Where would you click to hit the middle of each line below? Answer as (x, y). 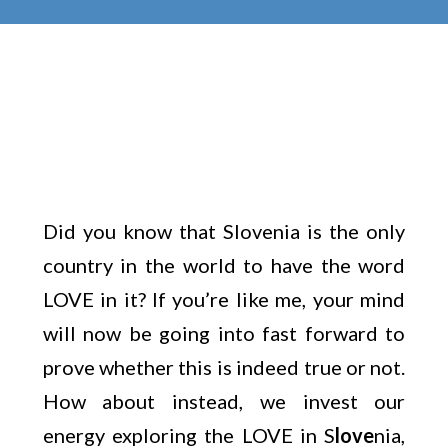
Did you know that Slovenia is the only (224, 231)
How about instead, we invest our (224, 401)
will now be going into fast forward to (224, 333)
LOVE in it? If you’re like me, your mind (224, 299)
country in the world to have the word (224, 265)
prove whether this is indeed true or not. (224, 367)
